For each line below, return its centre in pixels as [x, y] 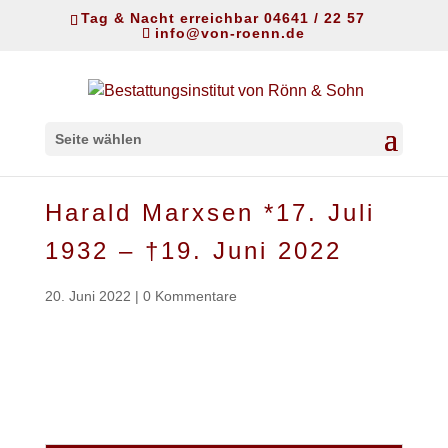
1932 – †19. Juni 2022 [193, 250]
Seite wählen [98, 139]
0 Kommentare [189, 296]
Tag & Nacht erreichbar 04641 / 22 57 [222, 17]
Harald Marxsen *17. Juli [209, 212]
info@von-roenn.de [230, 32]
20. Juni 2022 [87, 296]
